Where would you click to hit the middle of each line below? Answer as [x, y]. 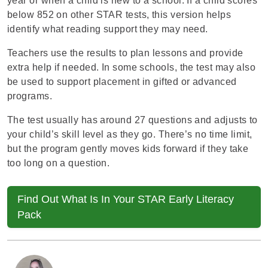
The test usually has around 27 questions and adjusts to [133, 120]
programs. [30, 96]
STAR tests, [123, 15]
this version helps [190, 15]
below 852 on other [52, 15]
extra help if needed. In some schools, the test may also [132, 67]
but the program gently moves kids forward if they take [128, 149]
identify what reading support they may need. [108, 29]
